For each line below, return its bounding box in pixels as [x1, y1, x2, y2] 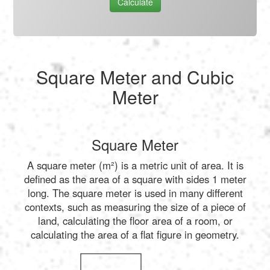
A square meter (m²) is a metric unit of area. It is [27, 157, 243, 172]
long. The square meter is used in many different [27, 185, 243, 200]
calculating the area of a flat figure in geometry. [31, 227, 239, 242]
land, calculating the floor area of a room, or [37, 213, 233, 228]
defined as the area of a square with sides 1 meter [24, 171, 246, 186]
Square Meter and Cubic [36, 63, 234, 90]
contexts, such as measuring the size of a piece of [24, 199, 246, 214]
